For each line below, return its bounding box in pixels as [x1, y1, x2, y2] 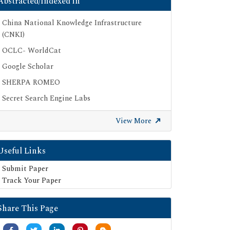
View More [116, 115, 154, 126]
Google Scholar [2, 61, 53, 72]
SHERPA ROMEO [2, 76, 60, 88]
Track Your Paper [2, 175, 61, 186]
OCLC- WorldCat [2, 45, 61, 56]
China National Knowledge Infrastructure [2, 17, 142, 28]
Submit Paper [2, 163, 48, 174]
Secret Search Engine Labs [2, 92, 90, 104]
